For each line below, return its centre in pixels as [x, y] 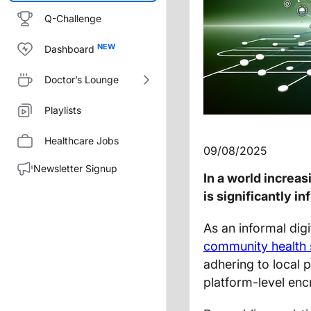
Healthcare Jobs [82, 141]
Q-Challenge [73, 18]
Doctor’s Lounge [82, 79]
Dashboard [69, 49]
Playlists [63, 110]
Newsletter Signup [75, 168]
